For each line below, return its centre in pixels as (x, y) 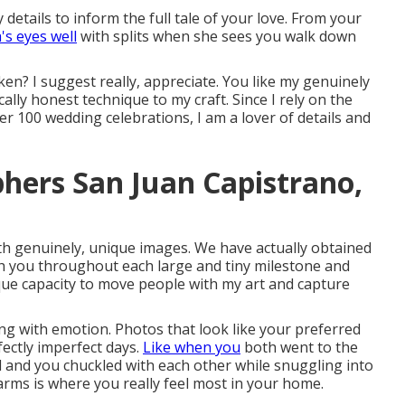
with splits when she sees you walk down (217, 36)
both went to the (299, 347)
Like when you (192, 347)
